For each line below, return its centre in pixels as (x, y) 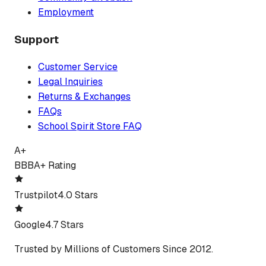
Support (37, 40)
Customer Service (78, 66)
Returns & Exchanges (84, 96)
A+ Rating (55, 165)
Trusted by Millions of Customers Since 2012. (114, 249)
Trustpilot (36, 195)
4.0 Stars (78, 195)
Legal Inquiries (70, 81)
